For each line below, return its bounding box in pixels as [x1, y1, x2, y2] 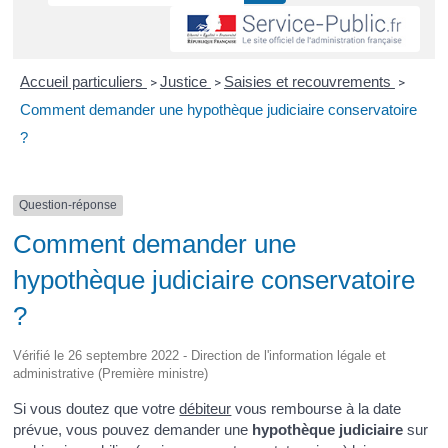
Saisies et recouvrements [223, 73, 395, 91]
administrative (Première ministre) [13, 365, 209, 381]
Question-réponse [19, 198, 118, 213]
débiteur [179, 399, 232, 417]
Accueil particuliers [19, 73, 147, 91]
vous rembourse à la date [231, 399, 402, 417]
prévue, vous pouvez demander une [13, 420, 253, 438]
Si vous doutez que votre [13, 399, 180, 417]
